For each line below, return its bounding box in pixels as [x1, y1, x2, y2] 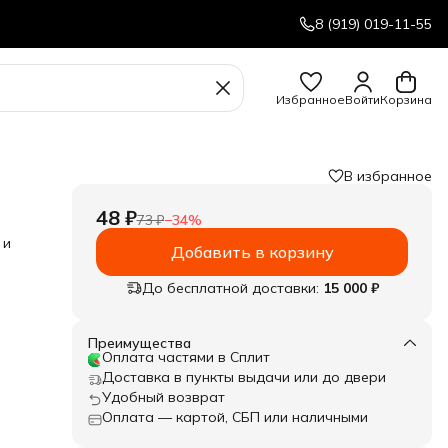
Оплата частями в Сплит [102, 348, 270, 366]
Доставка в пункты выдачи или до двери [102, 368, 386, 386]
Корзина [380, 92, 432, 107]
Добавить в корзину [170, 242, 334, 262]
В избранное [344, 167, 432, 185]
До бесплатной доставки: [141, 279, 319, 297]
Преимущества [88, 334, 191, 352]
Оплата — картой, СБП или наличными [102, 408, 368, 426]
